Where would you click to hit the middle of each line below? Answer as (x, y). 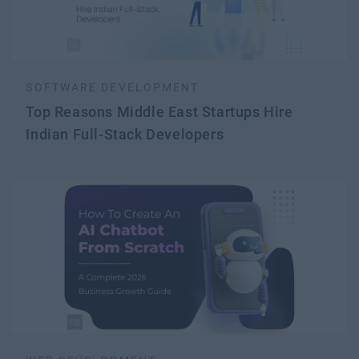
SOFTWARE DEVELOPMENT (113, 87)
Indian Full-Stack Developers (125, 134)
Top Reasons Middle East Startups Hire (159, 111)
